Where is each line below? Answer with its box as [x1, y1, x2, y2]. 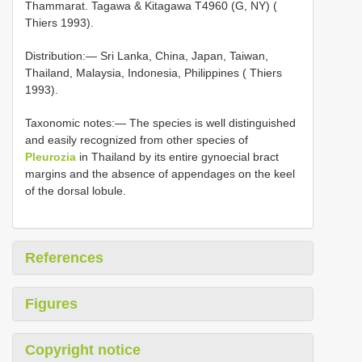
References [25, 250, 103, 267]
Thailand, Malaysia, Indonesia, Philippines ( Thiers [25, 66, 282, 80]
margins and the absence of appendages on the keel [25, 167, 295, 181]
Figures [25, 296, 78, 313]
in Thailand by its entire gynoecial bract [76, 150, 279, 164]
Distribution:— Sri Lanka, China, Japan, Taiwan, [25, 49, 268, 63]
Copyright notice [25, 342, 141, 359]
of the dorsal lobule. [25, 184, 126, 198]
